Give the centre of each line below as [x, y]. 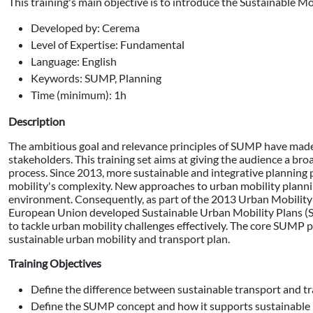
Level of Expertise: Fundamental [108, 44]
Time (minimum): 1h [79, 94]
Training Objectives [55, 263]
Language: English [74, 61]
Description [37, 121]
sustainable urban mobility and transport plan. [119, 238]
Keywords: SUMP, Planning [96, 78]
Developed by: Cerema [85, 27]
